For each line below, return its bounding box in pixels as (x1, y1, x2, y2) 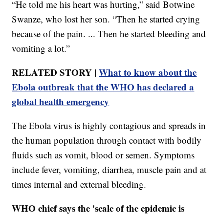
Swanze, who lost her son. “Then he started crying (12, 12, 200, 25)
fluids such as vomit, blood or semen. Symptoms (12, 148, 195, 161)
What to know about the (99, 65, 197, 79)
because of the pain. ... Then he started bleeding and (12, 27, 206, 40)
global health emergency (12, 94, 109, 108)
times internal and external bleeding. (12, 177, 147, 190)
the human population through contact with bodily (12, 133, 202, 146)
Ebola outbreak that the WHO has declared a (12, 80, 195, 93)
